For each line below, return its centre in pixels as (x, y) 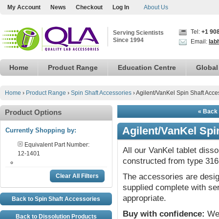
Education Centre (147, 67)
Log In (121, 7)
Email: (199, 42)
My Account (24, 7)
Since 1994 (128, 40)
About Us (156, 7)
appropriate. (144, 198)
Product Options (33, 112)
